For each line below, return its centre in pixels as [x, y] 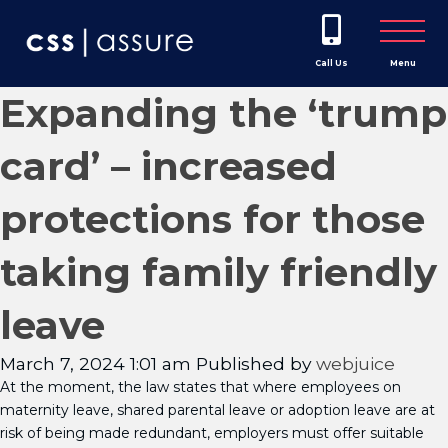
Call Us [331, 63]
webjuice [355, 364]
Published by [256, 364]
